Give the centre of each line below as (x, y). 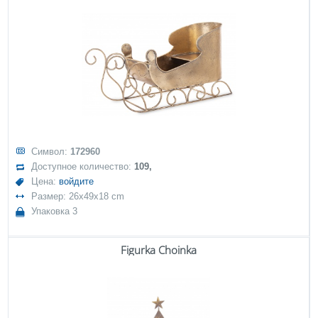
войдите (77, 181)
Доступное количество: (83, 166)
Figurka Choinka (159, 250)
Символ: (51, 152)
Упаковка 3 (55, 211)
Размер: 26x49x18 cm (78, 196)
